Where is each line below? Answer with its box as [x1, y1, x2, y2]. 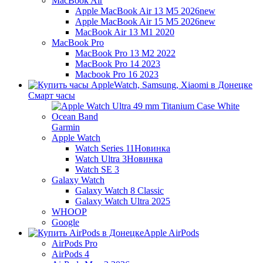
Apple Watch [52, 132, 100, 143]
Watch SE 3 [75, 164, 119, 174]
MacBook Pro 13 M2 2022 [75, 48, 176, 58]
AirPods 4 [52, 248, 89, 259]
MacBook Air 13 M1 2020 [75, 26, 174, 37]
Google [52, 217, 79, 227]
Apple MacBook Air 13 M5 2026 [75, 5, 200, 16]
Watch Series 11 [75, 143, 134, 153]
